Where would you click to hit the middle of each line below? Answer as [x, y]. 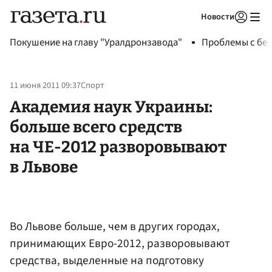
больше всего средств [96, 127]
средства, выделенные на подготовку [107, 260]
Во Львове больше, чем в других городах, [115, 226]
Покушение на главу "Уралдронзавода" [96, 42]
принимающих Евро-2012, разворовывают [120, 243]
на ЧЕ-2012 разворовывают [118, 147]
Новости [218, 17]
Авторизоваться [191, 32]
